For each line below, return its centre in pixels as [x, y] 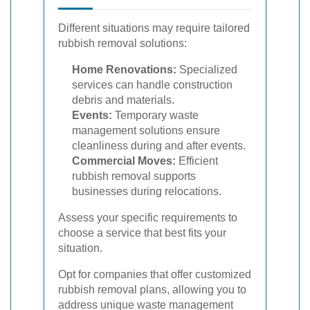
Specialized [207, 69]
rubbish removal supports [134, 176]
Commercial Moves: [124, 161]
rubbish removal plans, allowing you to [152, 289]
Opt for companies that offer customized [155, 274]
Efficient [197, 161]
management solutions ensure [146, 130]
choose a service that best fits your [142, 232]
